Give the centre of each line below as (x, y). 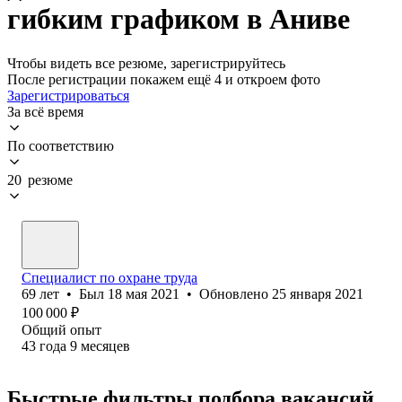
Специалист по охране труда (109, 277)
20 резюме (40, 179)
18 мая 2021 (144, 293)
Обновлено (236, 293)
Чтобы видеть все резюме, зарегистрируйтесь (146, 63)
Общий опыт (61, 329)
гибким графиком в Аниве (179, 19)
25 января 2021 (318, 293)
